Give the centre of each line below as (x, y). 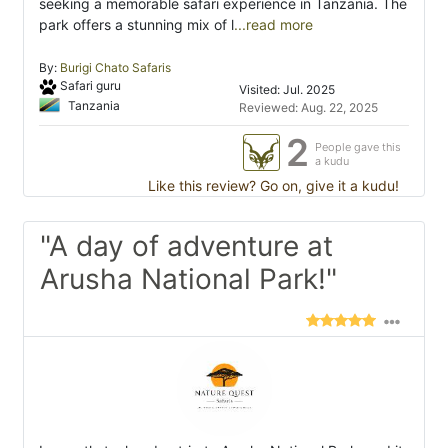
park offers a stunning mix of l (136, 24)
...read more (273, 24)
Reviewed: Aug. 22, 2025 (308, 108)
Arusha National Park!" (188, 279)
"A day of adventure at (186, 246)
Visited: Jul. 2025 (287, 90)
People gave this (358, 147)
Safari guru (90, 85)
